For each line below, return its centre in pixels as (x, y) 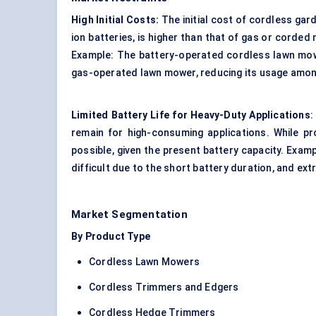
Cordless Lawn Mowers (144, 262)
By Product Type (111, 237)
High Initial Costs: (115, 20)
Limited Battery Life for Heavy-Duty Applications (191, 115)
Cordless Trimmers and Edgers (164, 287)
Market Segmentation (129, 215)
